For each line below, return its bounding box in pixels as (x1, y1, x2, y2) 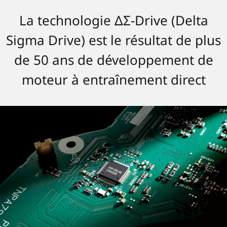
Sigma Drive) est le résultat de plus (6, 30, 221, 49)
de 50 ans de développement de (14, 50, 213, 69)
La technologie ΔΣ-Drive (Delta (19, 11, 208, 29)
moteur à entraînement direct (21, 70, 206, 89)
